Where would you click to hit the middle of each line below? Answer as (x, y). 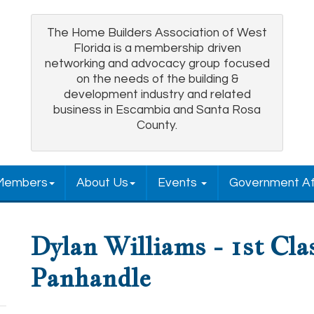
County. (157, 125)
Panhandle (91, 278)
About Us (103, 183)
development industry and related (157, 95)
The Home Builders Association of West (157, 33)
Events (179, 183)
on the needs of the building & (157, 79)
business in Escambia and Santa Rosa (157, 110)
